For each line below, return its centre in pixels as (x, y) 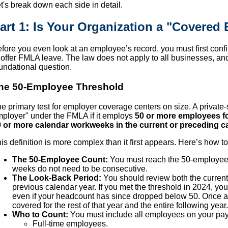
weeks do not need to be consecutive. (80, 168)
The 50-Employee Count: (60, 159)
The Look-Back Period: (57, 178)
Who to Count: (40, 214)
